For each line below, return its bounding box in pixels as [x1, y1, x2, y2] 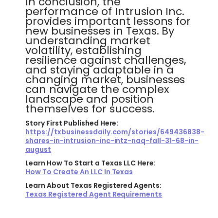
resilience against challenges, [25, 53, 186, 68]
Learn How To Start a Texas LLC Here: [25, 158, 156, 168]
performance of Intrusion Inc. [25, 4, 185, 19]
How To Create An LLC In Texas [25, 167, 133, 177]
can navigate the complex [25, 82, 169, 97]
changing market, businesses [25, 72, 185, 87]
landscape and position [25, 91, 154, 107]
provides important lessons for [25, 14, 191, 29]
